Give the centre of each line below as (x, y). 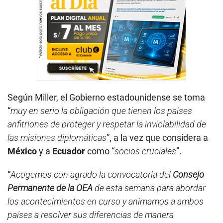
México (22, 151)
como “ (100, 151)
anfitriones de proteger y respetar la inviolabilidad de (107, 124)
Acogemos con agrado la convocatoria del (92, 174)
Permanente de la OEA (50, 188)
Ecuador (69, 151)
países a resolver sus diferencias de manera (91, 215)
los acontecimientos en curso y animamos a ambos (106, 201)
